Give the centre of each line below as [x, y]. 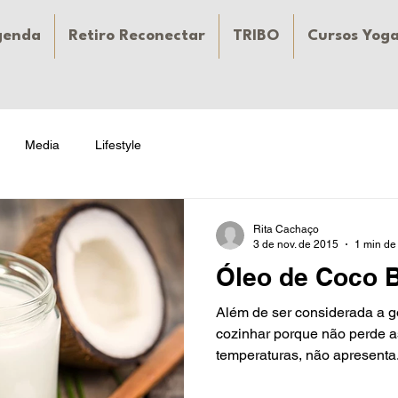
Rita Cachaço [286, 229]
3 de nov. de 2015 [296, 244]
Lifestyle [118, 144]
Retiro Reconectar [137, 36]
